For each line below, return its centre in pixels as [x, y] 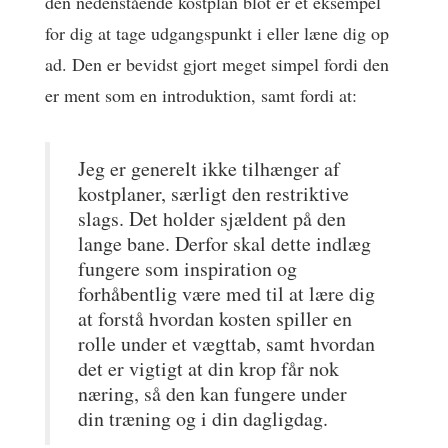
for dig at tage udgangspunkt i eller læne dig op [217, 32]
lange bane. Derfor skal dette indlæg [224, 243]
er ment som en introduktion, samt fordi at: [201, 94]
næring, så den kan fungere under [212, 393]
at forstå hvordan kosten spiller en [215, 318]
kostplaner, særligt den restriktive [213, 193]
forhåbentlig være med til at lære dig [226, 293]
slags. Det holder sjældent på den [212, 218]
